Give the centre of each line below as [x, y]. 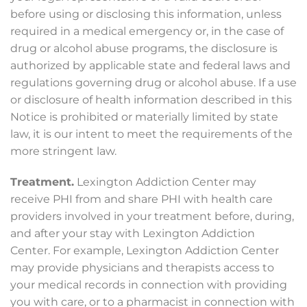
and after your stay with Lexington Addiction [133, 233]
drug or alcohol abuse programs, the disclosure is [144, 48]
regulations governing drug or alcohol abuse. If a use [153, 83]
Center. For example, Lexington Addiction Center [145, 250]
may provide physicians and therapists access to [142, 268]
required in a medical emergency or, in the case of [147, 31]
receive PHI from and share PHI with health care [142, 199]
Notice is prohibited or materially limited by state [144, 117]
